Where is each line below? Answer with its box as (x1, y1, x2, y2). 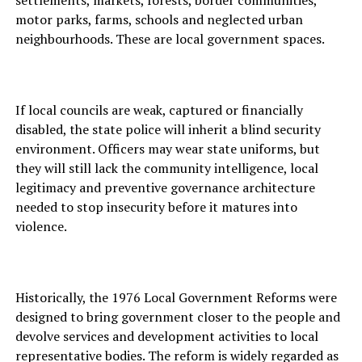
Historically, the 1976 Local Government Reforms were (15, 288, 337, 307)
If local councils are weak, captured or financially (15, 101, 303, 120)
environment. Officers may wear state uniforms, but (15, 140, 320, 158)
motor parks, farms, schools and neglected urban (15, 11, 303, 29)
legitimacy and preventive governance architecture (15, 179, 315, 197)
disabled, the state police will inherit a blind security (15, 120, 321, 139)
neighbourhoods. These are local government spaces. (15, 30, 325, 48)
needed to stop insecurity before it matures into (15, 198, 297, 217)
